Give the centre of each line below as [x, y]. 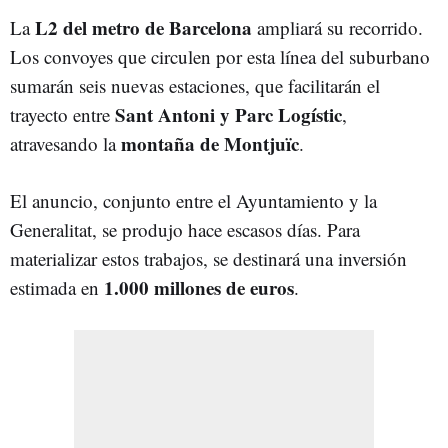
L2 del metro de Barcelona [143, 27]
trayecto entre [62, 114]
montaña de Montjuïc [210, 143]
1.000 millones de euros [196, 287]
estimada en [54, 287]
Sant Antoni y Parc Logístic [228, 114]
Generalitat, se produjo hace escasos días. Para [185, 229]
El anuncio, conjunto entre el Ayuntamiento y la [193, 200]
